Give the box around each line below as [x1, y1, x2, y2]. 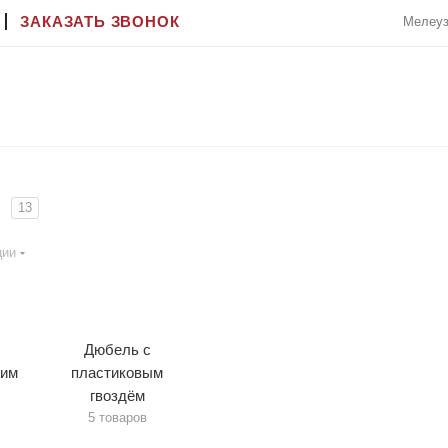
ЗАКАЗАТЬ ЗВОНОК [20, 12, 180, 30]
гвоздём [89, 387, 145, 404]
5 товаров [87, 410, 147, 425]
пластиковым [71, 364, 164, 381]
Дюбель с [83, 341, 151, 358]
